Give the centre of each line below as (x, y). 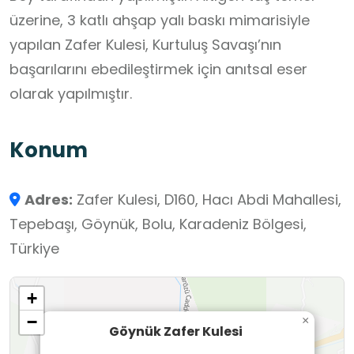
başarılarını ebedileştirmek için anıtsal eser (158, 70)
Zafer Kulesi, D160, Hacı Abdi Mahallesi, (207, 200)
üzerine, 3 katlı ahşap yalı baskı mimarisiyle (160, 21)
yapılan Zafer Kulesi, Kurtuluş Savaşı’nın (145, 45)
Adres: (49, 200)
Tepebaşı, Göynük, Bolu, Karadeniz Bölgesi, (158, 224)
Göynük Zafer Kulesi (176, 331)
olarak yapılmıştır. (71, 94)
